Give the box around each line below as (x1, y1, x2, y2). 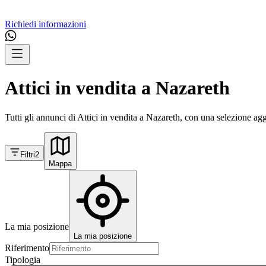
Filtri (20, 150, 35, 159)
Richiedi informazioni (5, 19, 86, 29)
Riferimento (5, 242, 49, 253)
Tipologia (5, 254, 40, 265)
